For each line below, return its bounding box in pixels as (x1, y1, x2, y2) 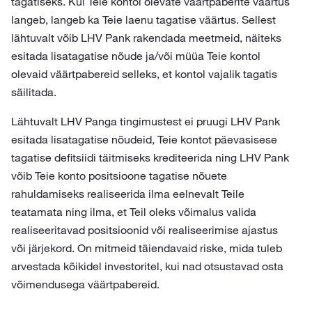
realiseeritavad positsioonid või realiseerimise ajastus (11, 223, 278, 237)
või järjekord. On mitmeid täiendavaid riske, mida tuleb (11, 241, 282, 255)
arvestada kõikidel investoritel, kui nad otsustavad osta (11, 259, 283, 273)
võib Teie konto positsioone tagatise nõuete (11, 169, 227, 182)
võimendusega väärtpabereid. (11, 277, 159, 291)
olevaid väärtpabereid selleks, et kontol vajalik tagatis (11, 67, 277, 81)
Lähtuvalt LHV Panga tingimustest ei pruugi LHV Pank (11, 114, 280, 128)
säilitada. (11, 85, 56, 99)
